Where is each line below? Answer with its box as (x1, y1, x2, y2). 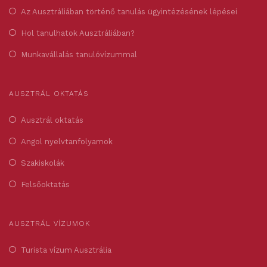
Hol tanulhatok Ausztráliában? (21, 29, 135, 38)
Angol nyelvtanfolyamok (21, 137, 113, 147)
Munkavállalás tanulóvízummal (21, 50, 137, 60)
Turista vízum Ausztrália (21, 246, 111, 255)
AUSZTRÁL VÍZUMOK (9, 219, 90, 228)
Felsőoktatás (21, 180, 70, 190)
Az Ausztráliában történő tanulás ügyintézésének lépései (21, 7, 237, 17)
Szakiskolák (21, 159, 64, 168)
